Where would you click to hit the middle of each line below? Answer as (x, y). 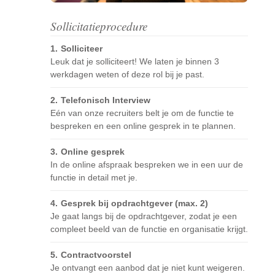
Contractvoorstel (96, 255)
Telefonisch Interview (106, 100)
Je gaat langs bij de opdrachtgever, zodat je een (144, 216)
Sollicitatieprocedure (99, 26)
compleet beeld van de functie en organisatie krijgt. (149, 229)
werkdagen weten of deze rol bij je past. (127, 75)
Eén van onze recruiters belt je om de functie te (142, 113)
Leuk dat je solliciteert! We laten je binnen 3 (135, 62)
